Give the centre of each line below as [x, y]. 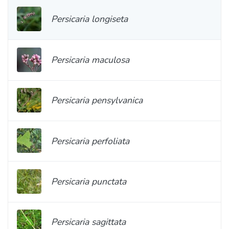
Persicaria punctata [89, 182]
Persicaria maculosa [90, 60]
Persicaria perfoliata [90, 141]
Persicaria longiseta [89, 19]
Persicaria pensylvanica [97, 100]
